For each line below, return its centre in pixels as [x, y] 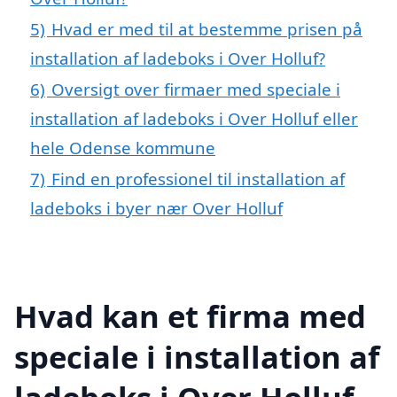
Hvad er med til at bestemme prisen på [207, 29]
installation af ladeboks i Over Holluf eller [194, 119]
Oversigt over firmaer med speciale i [196, 90]
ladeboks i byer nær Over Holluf [156, 208]
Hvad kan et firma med [190, 315]
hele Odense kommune [123, 148]
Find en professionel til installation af [198, 179]
